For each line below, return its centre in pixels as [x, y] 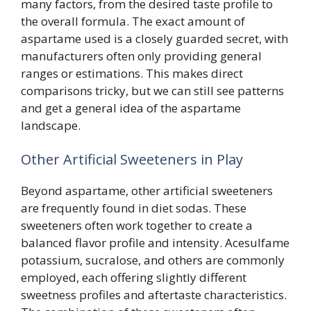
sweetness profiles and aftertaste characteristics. [154, 295]
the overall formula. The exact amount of [133, 21]
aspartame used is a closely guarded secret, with [154, 38]
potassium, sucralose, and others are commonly [153, 260]
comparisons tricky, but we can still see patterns [152, 90]
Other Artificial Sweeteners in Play [132, 160]
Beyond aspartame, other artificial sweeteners [147, 191]
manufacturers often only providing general [141, 56]
